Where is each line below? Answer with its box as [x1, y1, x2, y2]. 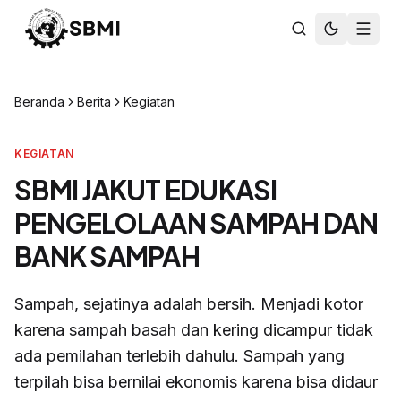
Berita [77, 94, 111, 109]
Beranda [14, 94, 64, 109]
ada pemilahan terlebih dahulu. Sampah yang [14, 346, 345, 365]
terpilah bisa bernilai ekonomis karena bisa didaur [14, 372, 378, 391]
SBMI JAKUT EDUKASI [14, 173, 277, 207]
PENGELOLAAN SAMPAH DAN [14, 206, 379, 240]
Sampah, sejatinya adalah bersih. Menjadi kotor [14, 294, 363, 313]
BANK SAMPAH [14, 239, 200, 273]
